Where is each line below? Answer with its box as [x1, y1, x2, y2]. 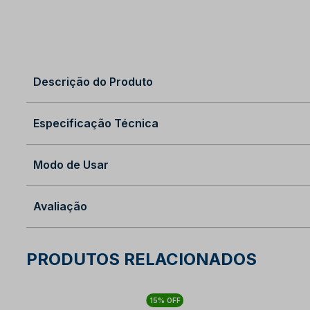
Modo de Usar [33, 157, 109, 172]
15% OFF [149, 296, 181, 305]
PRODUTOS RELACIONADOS [26, 249, 257, 270]
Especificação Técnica [33, 116, 158, 130]
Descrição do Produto [33, 74, 153, 89]
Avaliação [33, 199, 87, 213]
